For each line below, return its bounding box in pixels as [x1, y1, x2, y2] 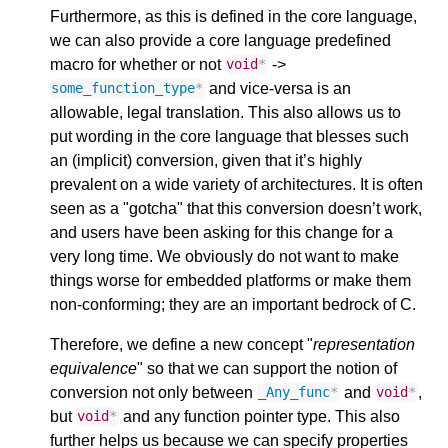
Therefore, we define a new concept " [50, 335, 313, 353]
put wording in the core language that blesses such [50, 127, 409, 145]
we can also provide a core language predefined [50, 31, 391, 49]
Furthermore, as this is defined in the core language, [50, 7, 417, 25]
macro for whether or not [50, 55, 225, 73]
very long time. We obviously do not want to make [50, 247, 399, 265]
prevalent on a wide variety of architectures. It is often [50, 175, 423, 193]
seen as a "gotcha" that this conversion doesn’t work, [50, 199, 422, 217]
